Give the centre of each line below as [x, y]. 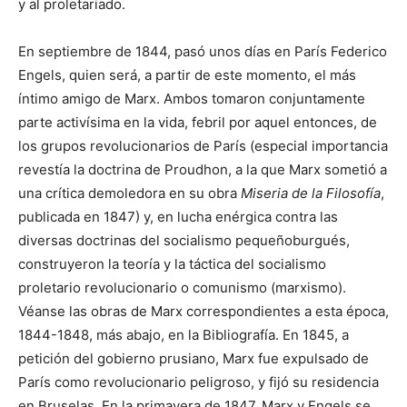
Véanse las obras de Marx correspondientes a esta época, [203, 311]
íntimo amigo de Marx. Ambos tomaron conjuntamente [192, 98]
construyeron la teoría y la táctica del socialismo [172, 263]
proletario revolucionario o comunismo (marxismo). [182, 287]
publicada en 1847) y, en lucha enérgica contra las [178, 216]
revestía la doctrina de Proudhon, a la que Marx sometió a [203, 169]
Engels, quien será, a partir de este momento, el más [187, 74]
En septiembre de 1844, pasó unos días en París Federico [203, 51]
